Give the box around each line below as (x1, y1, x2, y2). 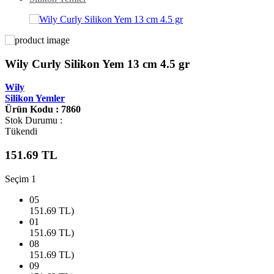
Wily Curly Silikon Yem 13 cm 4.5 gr (5, 57, 190, 70)
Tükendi (5, 126, 37, 137)
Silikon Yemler (5, 93, 65, 104)
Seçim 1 (5, 173, 36, 184)
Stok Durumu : (5, 115, 62, 126)
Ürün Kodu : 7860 (5, 104, 81, 115)
